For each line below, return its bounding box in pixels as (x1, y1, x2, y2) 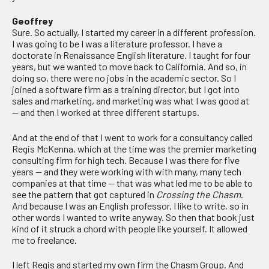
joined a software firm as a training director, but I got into (12, 83, 240, 95)
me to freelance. (12, 234, 77, 246)
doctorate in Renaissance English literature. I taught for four (12, 49, 250, 61)
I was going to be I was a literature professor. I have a (12, 38, 222, 50)
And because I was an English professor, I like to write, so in (12, 199, 249, 211)
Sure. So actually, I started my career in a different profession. (12, 26, 256, 38)
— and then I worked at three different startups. (12, 106, 199, 118)
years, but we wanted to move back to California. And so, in (12, 61, 247, 73)
